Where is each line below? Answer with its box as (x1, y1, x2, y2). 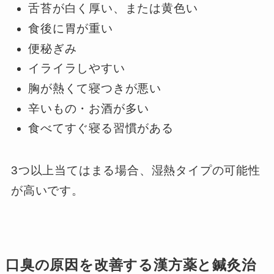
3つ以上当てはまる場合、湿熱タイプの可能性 (10, 164, 261, 177)
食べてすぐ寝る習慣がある (28, 122, 174, 135)
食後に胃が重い (28, 21, 113, 35)
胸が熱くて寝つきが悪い (28, 82, 161, 95)
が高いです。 (10, 184, 84, 198)
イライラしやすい (28, 62, 125, 75)
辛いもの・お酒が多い (28, 102, 150, 115)
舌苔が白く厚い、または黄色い (28, 2, 198, 15)
